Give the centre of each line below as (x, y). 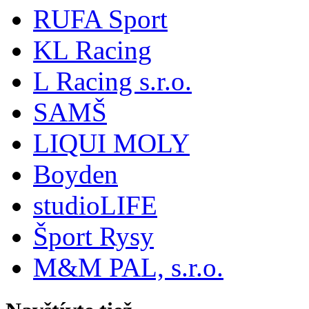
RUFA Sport (100, 19)
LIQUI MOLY (111, 143)
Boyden (76, 175)
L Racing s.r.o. (112, 81)
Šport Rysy (93, 237)
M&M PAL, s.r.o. (128, 268)
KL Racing (92, 50)
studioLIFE (95, 206)
